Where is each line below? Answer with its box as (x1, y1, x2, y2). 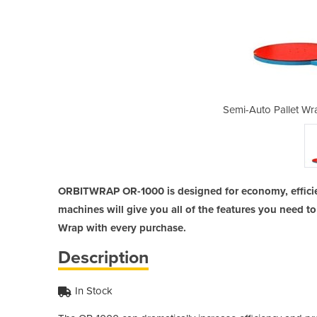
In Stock (75, 284, 113, 297)
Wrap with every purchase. (58, 221, 186, 234)
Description (58, 246, 149, 268)
